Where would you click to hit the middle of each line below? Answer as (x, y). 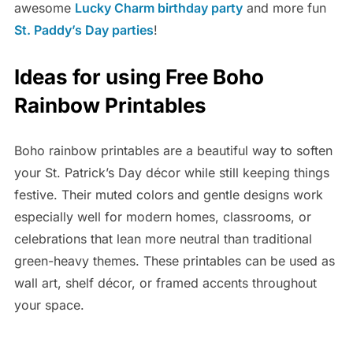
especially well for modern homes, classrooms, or (162, 217)
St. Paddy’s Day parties (84, 30)
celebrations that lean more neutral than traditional (163, 239)
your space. (49, 305)
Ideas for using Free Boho (139, 77)
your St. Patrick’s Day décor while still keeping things (171, 173)
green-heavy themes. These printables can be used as (174, 261)
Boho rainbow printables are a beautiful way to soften (173, 151)
